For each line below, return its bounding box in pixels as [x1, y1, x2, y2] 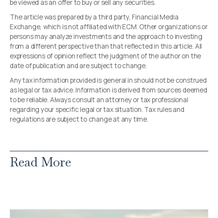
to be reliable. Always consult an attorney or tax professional [10, 95, 188, 105]
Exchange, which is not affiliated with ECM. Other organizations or [10, 22, 208, 32]
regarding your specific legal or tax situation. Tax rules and [10, 105, 184, 114]
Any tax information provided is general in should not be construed [10, 76, 207, 85]
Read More [10, 154, 71, 171]
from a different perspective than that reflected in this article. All [10, 42, 202, 51]
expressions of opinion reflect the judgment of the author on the [10, 52, 201, 61]
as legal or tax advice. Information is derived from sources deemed [10, 86, 207, 95]
